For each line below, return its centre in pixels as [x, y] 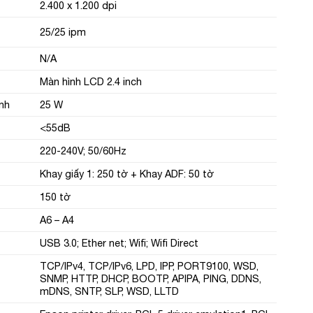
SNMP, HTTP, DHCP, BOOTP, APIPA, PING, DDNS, [150, 278]
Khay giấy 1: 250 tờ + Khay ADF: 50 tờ [126, 173]
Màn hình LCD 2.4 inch [90, 81]
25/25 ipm [63, 31]
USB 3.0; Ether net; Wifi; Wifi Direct [119, 242]
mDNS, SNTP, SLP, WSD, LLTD [109, 291]
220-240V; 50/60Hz [83, 150]
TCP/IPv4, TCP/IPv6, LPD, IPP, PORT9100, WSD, [149, 265]
